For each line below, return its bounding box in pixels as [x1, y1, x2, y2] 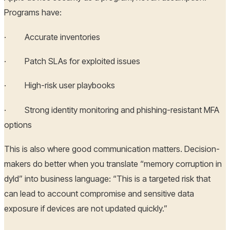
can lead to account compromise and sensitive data [4, 188, 194, 199]
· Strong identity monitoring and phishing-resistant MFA [4, 104, 219, 115]
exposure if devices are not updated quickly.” [4, 203, 167, 214]
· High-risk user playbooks [4, 80, 115, 91]
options [4, 119, 32, 130]
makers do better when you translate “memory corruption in [4, 159, 222, 169]
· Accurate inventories [4, 31, 100, 42]
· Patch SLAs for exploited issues [4, 56, 140, 67]
